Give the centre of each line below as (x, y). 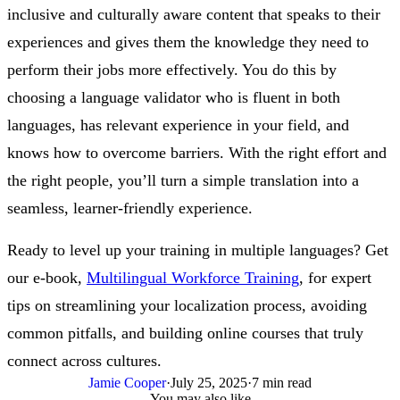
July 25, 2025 (209, 383)
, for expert (335, 278)
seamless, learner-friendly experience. (130, 208)
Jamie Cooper (127, 383)
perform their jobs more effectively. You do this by (172, 70)
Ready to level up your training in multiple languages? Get (198, 250)
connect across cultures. (84, 361)
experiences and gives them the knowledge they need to (188, 42)
